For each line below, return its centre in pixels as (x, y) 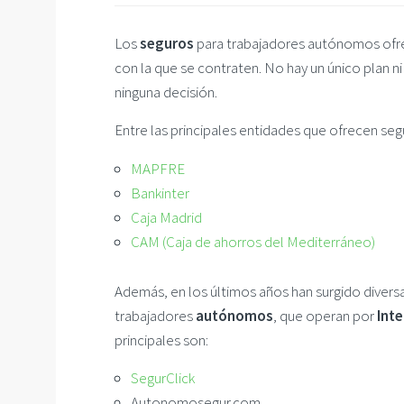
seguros (168, 43)
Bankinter (160, 193)
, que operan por (325, 316)
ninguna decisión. (166, 92)
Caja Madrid (166, 217)
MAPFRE (158, 168)
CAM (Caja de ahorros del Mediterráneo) (253, 241)
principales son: (161, 340)
